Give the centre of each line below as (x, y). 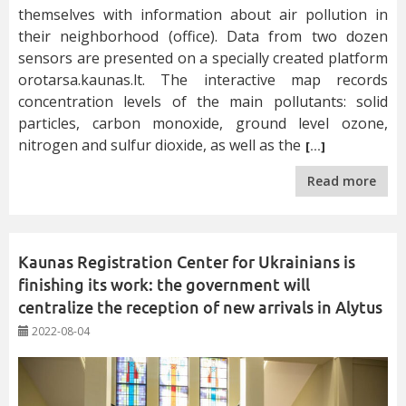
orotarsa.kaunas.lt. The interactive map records (203, 79)
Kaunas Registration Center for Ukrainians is (187, 262)
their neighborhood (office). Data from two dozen (203, 36)
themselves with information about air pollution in (203, 14)
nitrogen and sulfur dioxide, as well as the (159, 145)
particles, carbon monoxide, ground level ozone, (203, 123)
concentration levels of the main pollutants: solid (203, 101)
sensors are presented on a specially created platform (203, 58)
